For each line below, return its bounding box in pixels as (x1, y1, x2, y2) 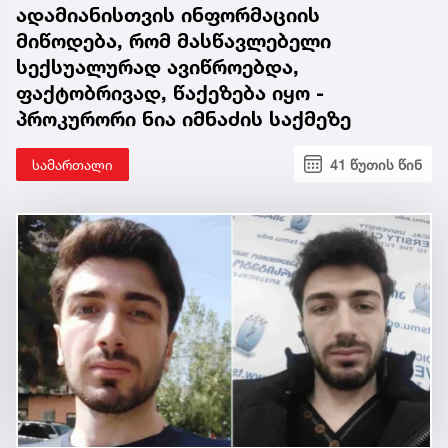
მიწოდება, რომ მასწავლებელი (16, 28, 331, 53)
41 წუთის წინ (330, 155, 422, 173)
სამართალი (32, 155, 113, 173)
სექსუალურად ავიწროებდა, (16, 54, 299, 79)
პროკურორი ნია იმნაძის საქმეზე (16, 106, 351, 131)
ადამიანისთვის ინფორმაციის (16, 2, 320, 27)
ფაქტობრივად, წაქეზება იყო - (16, 80, 324, 105)
